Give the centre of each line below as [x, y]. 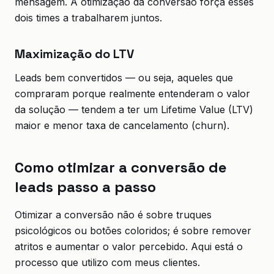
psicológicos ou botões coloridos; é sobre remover [133, 231]
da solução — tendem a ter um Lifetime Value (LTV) [134, 109]
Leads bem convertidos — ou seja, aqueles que [124, 78]
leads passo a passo [85, 187]
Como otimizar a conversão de [121, 167]
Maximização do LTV [74, 54]
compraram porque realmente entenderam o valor [132, 94]
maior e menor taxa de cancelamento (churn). [122, 125]
